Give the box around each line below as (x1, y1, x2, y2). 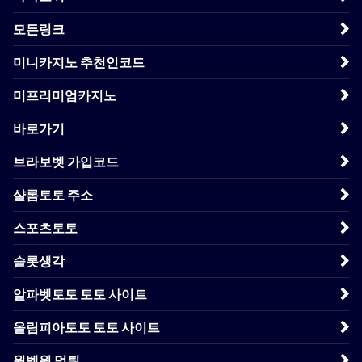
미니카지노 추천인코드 (13, 53, 145, 70)
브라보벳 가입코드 (13, 153, 119, 170)
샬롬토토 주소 (13, 186, 93, 203)
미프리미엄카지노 (13, 86, 116, 103)
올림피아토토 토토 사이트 (13, 318, 160, 335)
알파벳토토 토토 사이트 (13, 285, 147, 302)
